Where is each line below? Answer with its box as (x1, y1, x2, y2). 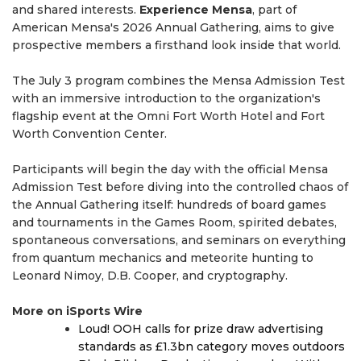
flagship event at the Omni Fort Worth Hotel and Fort (12, 108, 325, 123)
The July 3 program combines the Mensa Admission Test (12, 73, 345, 88)
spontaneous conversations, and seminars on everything (12, 232, 346, 247)
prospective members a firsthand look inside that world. (12, 37, 341, 52)
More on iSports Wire (12, 303, 143, 318)
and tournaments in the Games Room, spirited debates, (12, 214, 337, 230)
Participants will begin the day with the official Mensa (12, 161, 328, 176)
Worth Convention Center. (12, 126, 167, 141)
